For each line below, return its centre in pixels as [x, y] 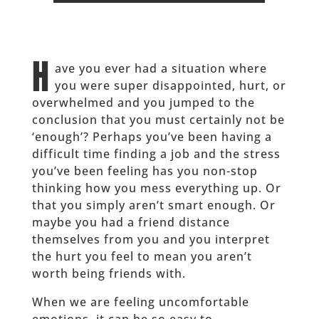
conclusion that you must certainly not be [158, 120]
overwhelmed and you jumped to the [143, 103]
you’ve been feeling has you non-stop [145, 171]
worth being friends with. [109, 274]
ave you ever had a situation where [161, 69]
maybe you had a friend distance [131, 223]
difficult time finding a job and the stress [156, 154]
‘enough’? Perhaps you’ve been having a [152, 137]
